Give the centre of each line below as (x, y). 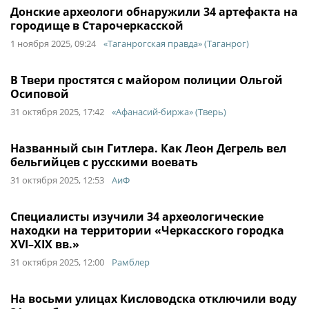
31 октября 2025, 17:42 (57, 112)
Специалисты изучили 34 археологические (137, 217)
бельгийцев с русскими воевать (104, 162)
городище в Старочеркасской (97, 26)
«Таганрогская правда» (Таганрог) (176, 43)
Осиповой (40, 94)
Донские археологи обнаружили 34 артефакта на (154, 12)
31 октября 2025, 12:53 (57, 180)
